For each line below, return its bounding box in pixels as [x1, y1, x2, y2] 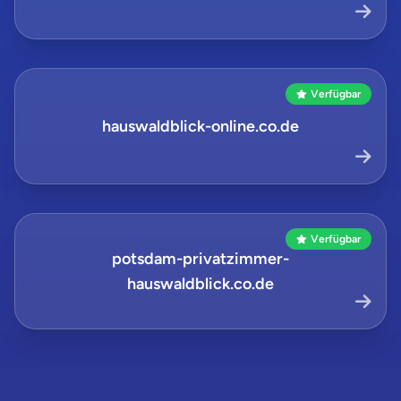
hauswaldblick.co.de [127, 274, 274, 294]
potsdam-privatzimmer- [112, 249, 289, 269]
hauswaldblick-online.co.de [102, 116, 299, 136]
